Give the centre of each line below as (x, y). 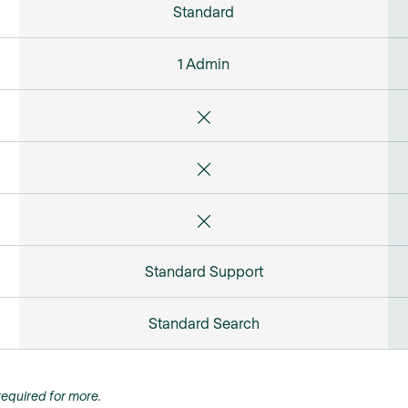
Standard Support (204, 270)
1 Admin (204, 63)
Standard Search (204, 322)
